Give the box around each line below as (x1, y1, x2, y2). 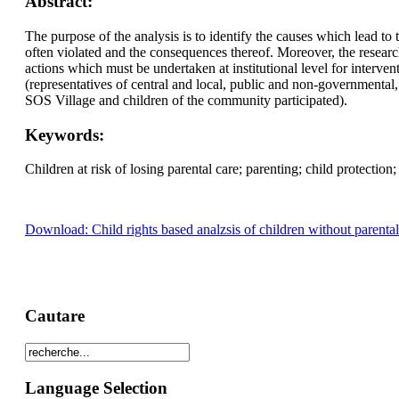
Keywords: (24, 125, 104, 144)
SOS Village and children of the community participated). (24, 93, 347, 108)
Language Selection (24, 378, 167, 397)
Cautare (24, 306, 85, 326)
